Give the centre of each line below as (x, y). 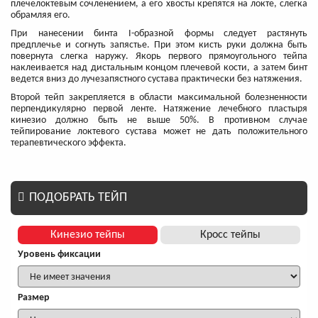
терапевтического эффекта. (68, 143)
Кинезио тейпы (88, 235)
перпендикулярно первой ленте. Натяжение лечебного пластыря (159, 109)
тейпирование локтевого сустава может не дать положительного (159, 132)
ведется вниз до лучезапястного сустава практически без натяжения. (157, 79)
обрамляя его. (40, 16)
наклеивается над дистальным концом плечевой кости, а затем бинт (159, 68)
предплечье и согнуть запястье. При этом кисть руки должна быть (159, 45)
